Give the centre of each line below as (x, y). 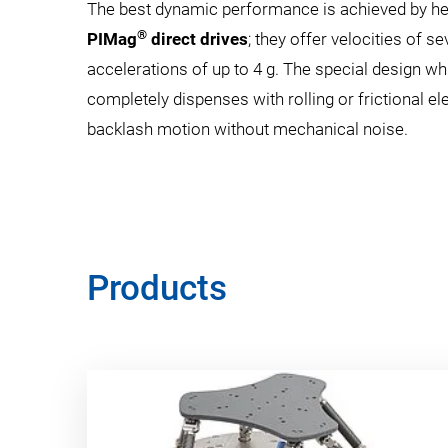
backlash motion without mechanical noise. (247, 129)
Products (157, 288)
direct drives (199, 39)
